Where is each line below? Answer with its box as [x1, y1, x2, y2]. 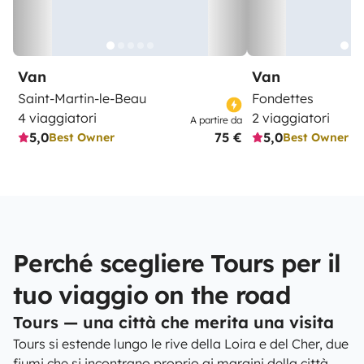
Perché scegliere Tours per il [13, 248, 341, 279]
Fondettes [252, 90, 314, 106]
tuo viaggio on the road [13, 279, 290, 310]
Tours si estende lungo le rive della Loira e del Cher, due [13, 336, 349, 352]
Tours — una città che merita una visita [13, 312, 334, 332]
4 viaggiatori [18, 110, 97, 126]
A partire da [190, 114, 242, 126]
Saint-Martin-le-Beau [18, 90, 146, 106]
